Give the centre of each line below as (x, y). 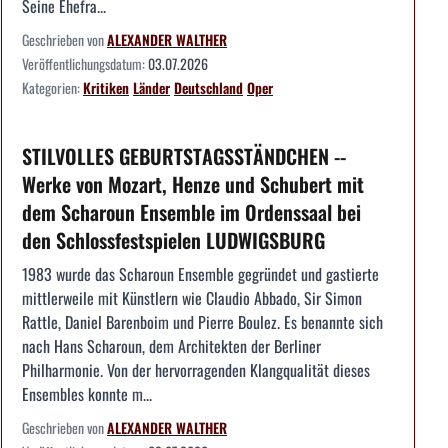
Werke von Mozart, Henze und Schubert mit (193, 184)
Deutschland (208, 88)
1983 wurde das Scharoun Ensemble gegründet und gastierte (200, 274)
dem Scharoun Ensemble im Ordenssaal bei (191, 212)
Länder (151, 88)
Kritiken (106, 88)
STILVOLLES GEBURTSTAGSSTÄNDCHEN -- (184, 156)
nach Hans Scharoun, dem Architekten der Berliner (171, 346)
